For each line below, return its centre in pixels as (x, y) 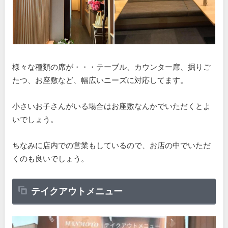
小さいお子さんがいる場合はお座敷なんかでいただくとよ (111, 106)
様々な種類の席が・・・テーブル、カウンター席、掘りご (111, 67)
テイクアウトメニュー (77, 191)
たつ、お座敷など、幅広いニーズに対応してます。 (100, 80)
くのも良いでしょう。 (50, 158)
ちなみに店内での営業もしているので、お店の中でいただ (111, 145)
